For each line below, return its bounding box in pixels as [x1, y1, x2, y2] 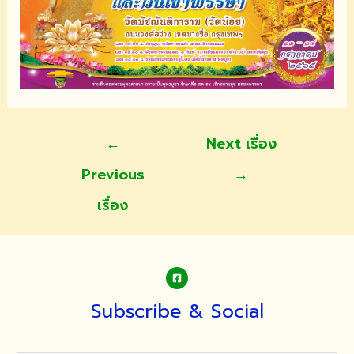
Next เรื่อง [205, 132, 277, 155]
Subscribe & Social [90, 296, 264, 326]
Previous [81, 163, 145, 186]
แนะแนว [47, 126, 92, 145]
